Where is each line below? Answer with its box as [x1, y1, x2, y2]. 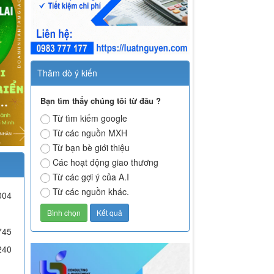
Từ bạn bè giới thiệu [53, 141, 130, 154]
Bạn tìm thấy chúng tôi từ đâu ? [40, 95, 161, 107]
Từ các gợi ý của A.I [53, 171, 130, 183]
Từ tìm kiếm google [53, 112, 128, 125]
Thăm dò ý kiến [37, 67, 98, 80]
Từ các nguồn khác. [53, 185, 130, 198]
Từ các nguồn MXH [53, 127, 128, 139]
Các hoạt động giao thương [53, 156, 159, 169]
